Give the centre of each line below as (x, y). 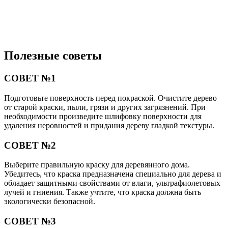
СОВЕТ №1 (30, 78)
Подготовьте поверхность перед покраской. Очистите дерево (110, 98)
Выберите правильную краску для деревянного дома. (97, 165)
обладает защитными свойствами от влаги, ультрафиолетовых (112, 183)
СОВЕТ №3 (30, 221)
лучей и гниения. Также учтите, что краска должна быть (103, 192)
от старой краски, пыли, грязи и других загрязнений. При (105, 107)
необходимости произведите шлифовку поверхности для (103, 116)
